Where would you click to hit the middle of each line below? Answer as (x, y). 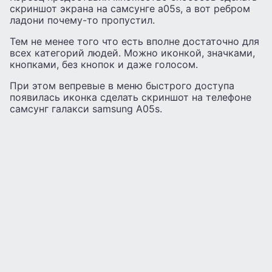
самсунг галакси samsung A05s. (86, 108)
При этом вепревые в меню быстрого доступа (122, 85)
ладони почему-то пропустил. (82, 20)
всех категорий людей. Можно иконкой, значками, (132, 53)
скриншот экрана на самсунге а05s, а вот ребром (130, 8)
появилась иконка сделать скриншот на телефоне (131, 97)
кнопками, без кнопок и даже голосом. (104, 64)
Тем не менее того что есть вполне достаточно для (134, 41)
